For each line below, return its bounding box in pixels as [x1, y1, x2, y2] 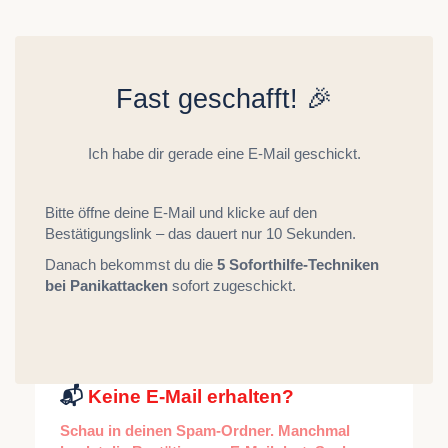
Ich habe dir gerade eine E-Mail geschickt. [87, 145, 361, 162]
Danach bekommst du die [45, 256, 217, 273]
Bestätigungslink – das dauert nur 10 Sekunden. [45, 225, 356, 242]
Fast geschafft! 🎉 [115, 84, 333, 114]
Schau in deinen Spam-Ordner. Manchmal [60, 422, 350, 439]
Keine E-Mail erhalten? [88, 386, 294, 407]
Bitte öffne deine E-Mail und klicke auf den [45, 204, 317, 221]
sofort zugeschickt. [168, 277, 296, 294]
